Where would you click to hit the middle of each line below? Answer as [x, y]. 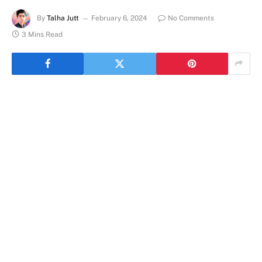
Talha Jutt [63, 18]
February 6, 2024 [119, 18]
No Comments [191, 18]
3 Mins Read [42, 34]
